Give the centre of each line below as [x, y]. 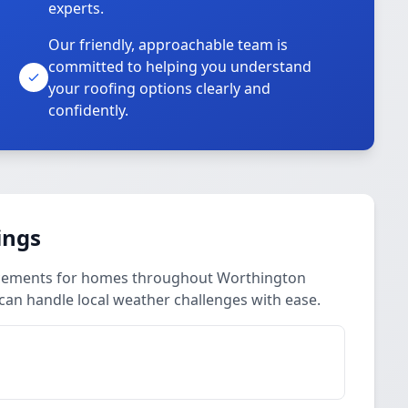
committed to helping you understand [180, 66]
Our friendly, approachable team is [168, 45]
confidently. [89, 110]
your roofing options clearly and [160, 88]
